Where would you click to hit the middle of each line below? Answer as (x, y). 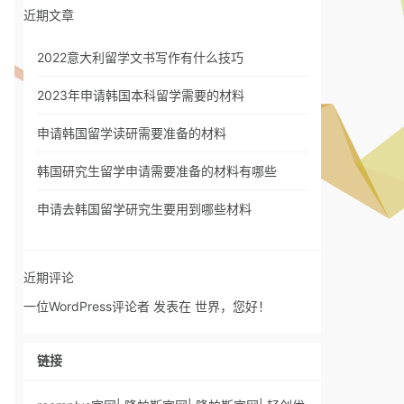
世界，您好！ (233, 306)
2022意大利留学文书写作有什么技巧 (140, 57)
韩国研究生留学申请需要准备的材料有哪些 (157, 171)
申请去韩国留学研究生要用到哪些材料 (144, 209)
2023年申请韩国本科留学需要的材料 (141, 95)
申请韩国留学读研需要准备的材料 (132, 133)
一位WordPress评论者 (87, 306)
